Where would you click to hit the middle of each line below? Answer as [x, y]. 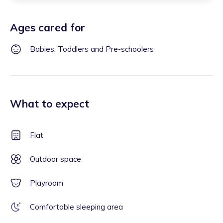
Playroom [47, 183]
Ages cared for [48, 27]
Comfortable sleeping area [76, 207]
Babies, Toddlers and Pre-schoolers [92, 49]
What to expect [50, 104]
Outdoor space [56, 159]
